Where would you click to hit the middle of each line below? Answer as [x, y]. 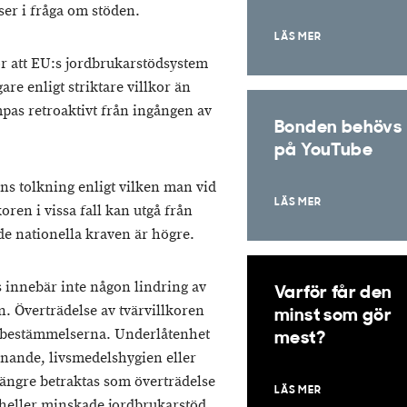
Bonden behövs [338, 128]
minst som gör [333, 316]
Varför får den [333, 293]
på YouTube [324, 151]
